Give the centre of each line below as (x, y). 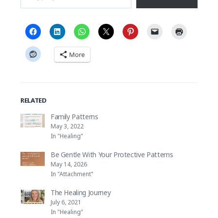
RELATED (33, 100)
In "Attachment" (72, 174)
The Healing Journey (81, 193)
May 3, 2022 (67, 126)
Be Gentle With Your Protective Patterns (112, 155)
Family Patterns (74, 116)
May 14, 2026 (69, 164)
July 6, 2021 (66, 202)
